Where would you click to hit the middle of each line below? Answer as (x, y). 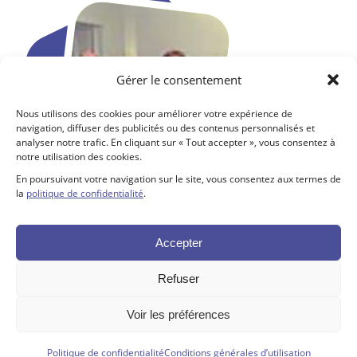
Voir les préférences (178, 314)
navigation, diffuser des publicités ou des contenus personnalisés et (165, 128)
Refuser (178, 278)
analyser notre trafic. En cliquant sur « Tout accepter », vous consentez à (176, 142)
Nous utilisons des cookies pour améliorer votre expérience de (154, 114)
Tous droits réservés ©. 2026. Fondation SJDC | (128, 339)
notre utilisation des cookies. (79, 157)
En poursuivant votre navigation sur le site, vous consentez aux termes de (178, 179)
